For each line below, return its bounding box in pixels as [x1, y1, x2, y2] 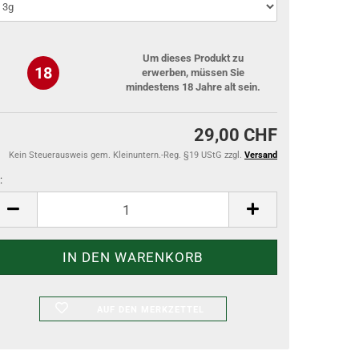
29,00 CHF [194, 125, 277, 145]
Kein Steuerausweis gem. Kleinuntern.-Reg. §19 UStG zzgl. [9, 150, 244, 160]
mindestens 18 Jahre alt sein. [126, 81, 260, 93]
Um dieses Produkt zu [143, 52, 244, 64]
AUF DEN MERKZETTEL [96, 305, 204, 315]
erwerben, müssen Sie [142, 67, 244, 79]
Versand [244, 150, 277, 160]
